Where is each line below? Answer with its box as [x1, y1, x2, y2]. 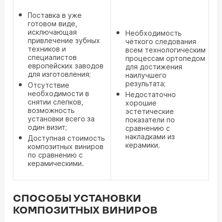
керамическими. [28, 159, 84, 167]
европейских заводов [28, 61, 104, 70]
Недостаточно [125, 90, 176, 99]
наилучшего [125, 71, 166, 79]
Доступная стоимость [28, 134, 105, 142]
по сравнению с [28, 151, 83, 159]
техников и [28, 45, 66, 53]
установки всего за [28, 114, 95, 123]
